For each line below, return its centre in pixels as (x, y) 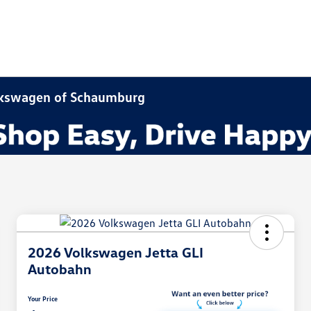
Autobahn (60, 269)
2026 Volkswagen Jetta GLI (116, 252)
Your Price (43, 299)
